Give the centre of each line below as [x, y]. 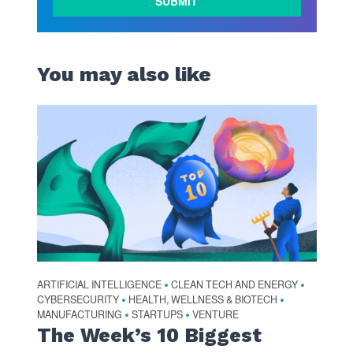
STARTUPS [157, 315]
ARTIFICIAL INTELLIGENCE [99, 285]
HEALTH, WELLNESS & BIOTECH [203, 300]
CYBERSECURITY [78, 300]
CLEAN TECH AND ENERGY [234, 285]
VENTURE [215, 315]
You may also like [124, 74]
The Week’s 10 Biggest [149, 336]
